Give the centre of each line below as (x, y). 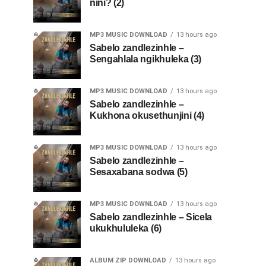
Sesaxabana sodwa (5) (139, 172)
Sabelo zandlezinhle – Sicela (151, 217)
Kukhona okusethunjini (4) (147, 115)
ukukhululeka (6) (126, 228)
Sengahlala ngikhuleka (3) (145, 59)
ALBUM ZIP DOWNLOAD (128, 260)
